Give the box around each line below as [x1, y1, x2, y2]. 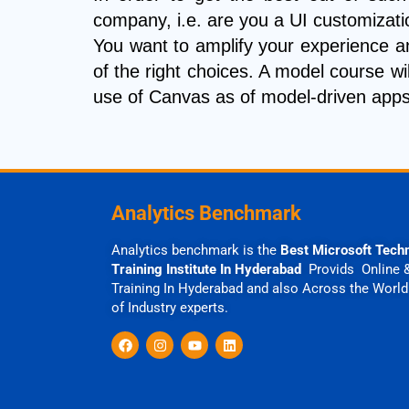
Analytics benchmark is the [111, 242, 280, 259]
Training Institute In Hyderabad [111, 261, 301, 278]
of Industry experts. [111, 299, 228, 317]
